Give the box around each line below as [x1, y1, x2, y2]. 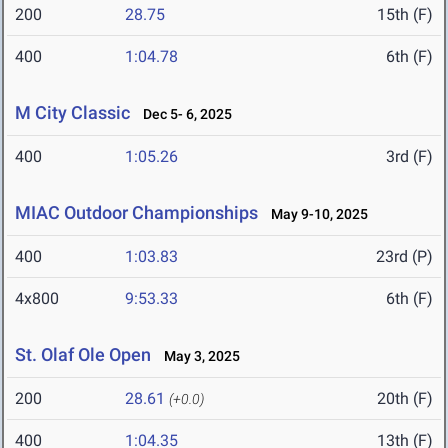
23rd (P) [376, 247, 433, 267]
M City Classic [15, 102, 130, 124]
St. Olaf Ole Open [15, 344, 151, 366]
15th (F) [377, 5, 433, 25]
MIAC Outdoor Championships [15, 202, 258, 224]
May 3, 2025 [155, 348, 240, 365]
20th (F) [377, 389, 433, 409]
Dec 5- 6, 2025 [134, 106, 232, 123]
